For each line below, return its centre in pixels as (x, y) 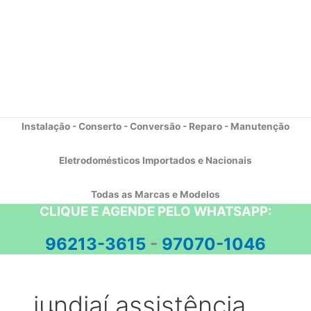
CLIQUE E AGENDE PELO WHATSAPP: (155, 212)
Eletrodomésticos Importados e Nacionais (155, 161)
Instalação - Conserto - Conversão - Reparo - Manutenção (155, 127)
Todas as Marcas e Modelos (155, 195)
